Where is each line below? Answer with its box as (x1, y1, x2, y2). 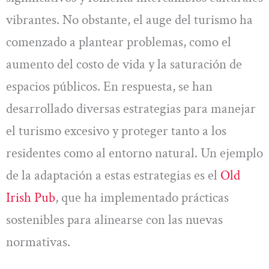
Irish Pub (6, 188, 55, 207)
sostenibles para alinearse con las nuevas (6, 210, 223, 229)
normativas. (6, 232, 70, 251)
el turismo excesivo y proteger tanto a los (6, 121, 226, 140)
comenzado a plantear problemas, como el (6, 32, 231, 51)
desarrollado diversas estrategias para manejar (6, 99, 256, 118)
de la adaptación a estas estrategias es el (6, 166, 220, 184)
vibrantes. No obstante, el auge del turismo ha (6, 10, 253, 29)
